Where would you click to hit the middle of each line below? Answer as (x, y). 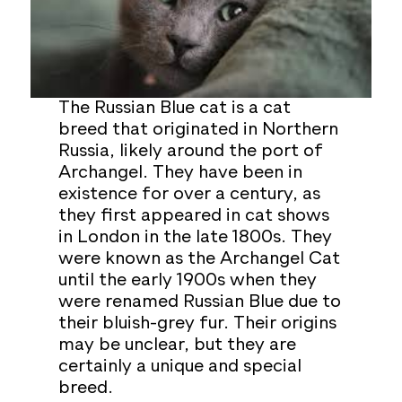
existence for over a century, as (189, 194)
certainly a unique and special (179, 367)
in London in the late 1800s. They (195, 237)
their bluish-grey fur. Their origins (197, 323)
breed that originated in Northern (198, 130)
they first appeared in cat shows (193, 216)
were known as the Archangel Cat (199, 259)
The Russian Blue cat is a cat (174, 108)
